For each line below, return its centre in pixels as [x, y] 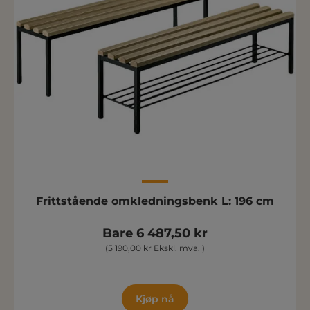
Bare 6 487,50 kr [155, 233]
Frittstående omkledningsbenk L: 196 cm [155, 201]
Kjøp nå [155, 299]
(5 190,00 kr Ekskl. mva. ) [155, 248]
